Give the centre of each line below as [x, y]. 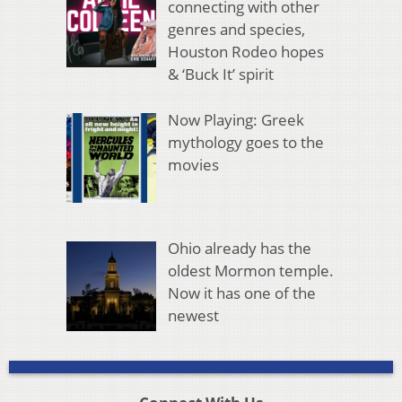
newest [193, 316]
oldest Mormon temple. [250, 271]
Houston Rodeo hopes [245, 52]
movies [193, 164]
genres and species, [236, 30]
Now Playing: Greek [236, 119]
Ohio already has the [239, 249]
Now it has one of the [241, 293]
